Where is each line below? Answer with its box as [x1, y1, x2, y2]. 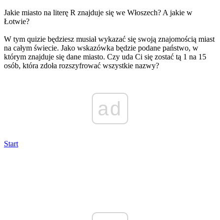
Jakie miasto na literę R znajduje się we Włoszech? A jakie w [4, 8, 192, 17]
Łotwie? [4, 17, 29, 26]
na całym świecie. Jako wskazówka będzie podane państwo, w [4, 43, 198, 52]
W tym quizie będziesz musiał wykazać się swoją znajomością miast [4, 34, 215, 43]
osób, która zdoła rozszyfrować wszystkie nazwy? [4, 61, 159, 70]
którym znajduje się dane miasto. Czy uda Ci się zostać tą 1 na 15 [4, 52, 206, 61]
